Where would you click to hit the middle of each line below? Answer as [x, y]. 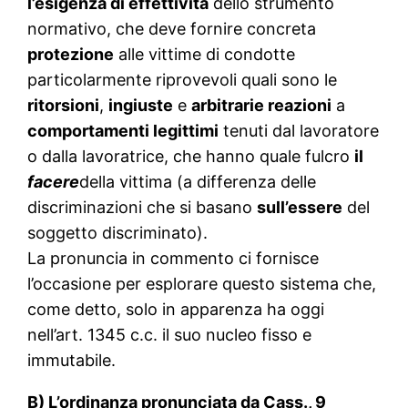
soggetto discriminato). [118, 233]
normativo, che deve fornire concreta [172, 29]
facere [54, 182]
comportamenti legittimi [123, 131]
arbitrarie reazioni [262, 106]
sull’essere [300, 208]
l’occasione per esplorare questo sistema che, [202, 284]
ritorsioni [64, 106]
